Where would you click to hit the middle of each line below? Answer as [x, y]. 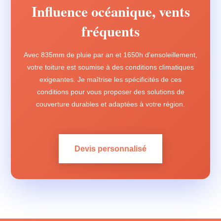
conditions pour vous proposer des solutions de [110, 92]
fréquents [110, 31]
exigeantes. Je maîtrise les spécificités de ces [110, 79]
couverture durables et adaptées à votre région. [110, 104]
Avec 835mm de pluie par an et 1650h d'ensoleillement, [110, 55]
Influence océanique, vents [110, 11]
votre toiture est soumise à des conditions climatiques [110, 67]
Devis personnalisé [110, 149]
